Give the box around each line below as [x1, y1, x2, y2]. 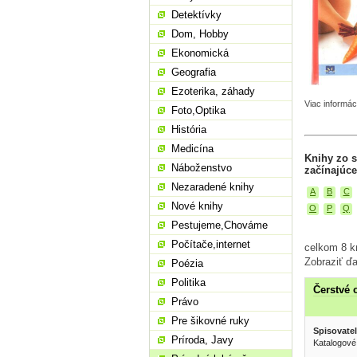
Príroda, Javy [171, 334, 233, 346]
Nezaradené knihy [171, 181, 254, 193]
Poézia [171, 257, 203, 269]
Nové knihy [171, 200, 223, 212]
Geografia [171, 66, 216, 78]
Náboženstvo [171, 162, 232, 174]
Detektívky [171, 9, 222, 21]
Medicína [171, 143, 214, 155]
